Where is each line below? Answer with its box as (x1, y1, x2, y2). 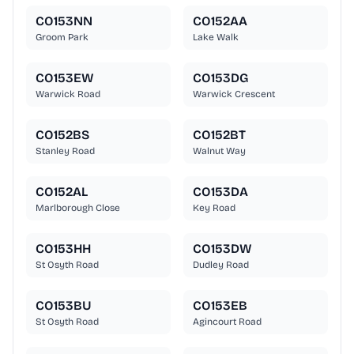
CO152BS (36, 127, 89, 143)
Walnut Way (193, 145, 246, 157)
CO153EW (36, 70, 94, 86)
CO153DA (193, 184, 248, 200)
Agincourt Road (193, 316, 262, 328)
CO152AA (193, 13, 247, 29)
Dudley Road (193, 259, 249, 271)
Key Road (193, 202, 235, 214)
